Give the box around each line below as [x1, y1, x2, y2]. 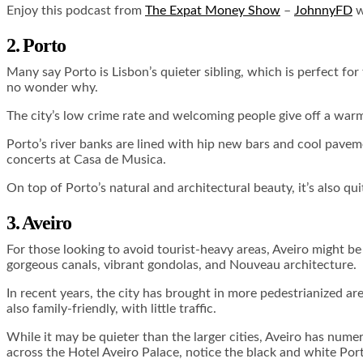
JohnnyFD [294, 4, 352, 18]
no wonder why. [6, 81, 98, 95]
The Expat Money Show [145, 4, 280, 18]
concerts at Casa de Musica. [6, 153, 166, 167]
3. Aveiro [6, 212, 72, 234]
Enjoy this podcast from [6, 4, 145, 18]
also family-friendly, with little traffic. [6, 302, 216, 316]
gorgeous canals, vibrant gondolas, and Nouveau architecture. [6, 258, 357, 272]
